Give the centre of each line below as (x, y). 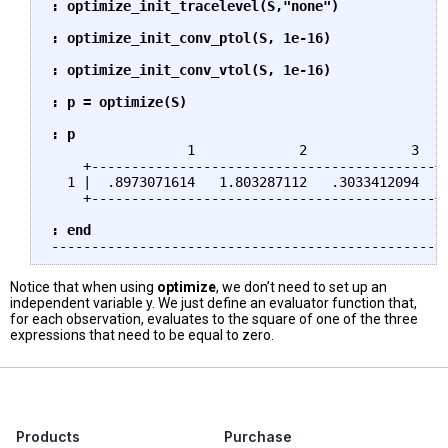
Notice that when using (83, 287)
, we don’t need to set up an (301, 287)
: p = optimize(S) (119, 102)
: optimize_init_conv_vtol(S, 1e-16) (191, 70)
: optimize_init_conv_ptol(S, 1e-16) (191, 38)
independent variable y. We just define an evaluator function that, (213, 303)
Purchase (258, 437)
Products (48, 437)
